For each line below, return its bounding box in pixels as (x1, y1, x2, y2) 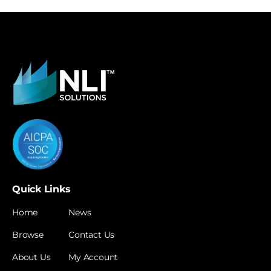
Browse (12, 229, 44, 240)
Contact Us (68, 229, 115, 240)
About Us (12, 251, 51, 263)
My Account (68, 251, 119, 263)
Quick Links (12, 183, 71, 195)
